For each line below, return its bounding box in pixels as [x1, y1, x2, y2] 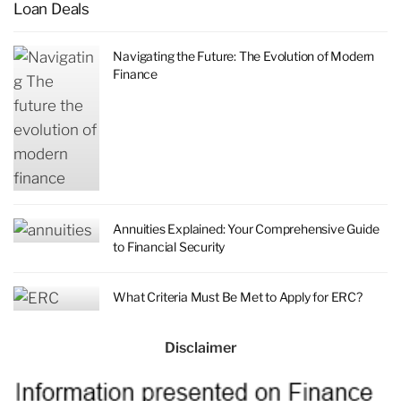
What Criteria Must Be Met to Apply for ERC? [113, 289, 363, 305]
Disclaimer [164, 339, 237, 357]
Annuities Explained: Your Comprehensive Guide [113, 221, 380, 237]
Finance [113, 66, 158, 82]
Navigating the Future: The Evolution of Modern [113, 48, 375, 64]
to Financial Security [113, 239, 226, 255]
